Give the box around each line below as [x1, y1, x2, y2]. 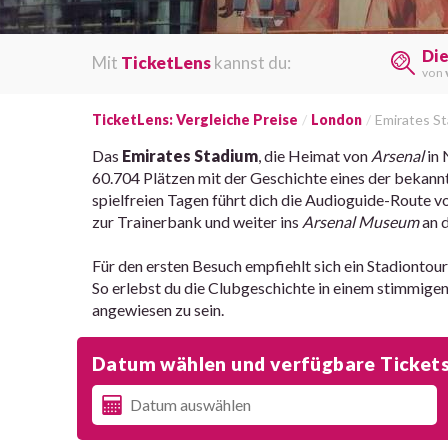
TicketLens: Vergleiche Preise [92, 110, 298, 128]
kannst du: [211, 52, 291, 73]
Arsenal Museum [302, 211, 419, 231]
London [311, 110, 362, 128]
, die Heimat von [258, 145, 371, 165]
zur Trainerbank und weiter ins [92, 211, 302, 231]
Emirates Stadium [122, 145, 258, 165]
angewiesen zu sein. [92, 299, 224, 319]
